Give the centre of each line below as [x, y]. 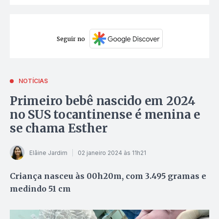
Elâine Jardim [48, 153]
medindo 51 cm [40, 189]
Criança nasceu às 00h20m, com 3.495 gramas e [108, 176]
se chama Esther [59, 129]
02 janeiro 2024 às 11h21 [112, 153]
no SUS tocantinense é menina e [105, 115]
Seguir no [71, 39]
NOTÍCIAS [33, 81]
